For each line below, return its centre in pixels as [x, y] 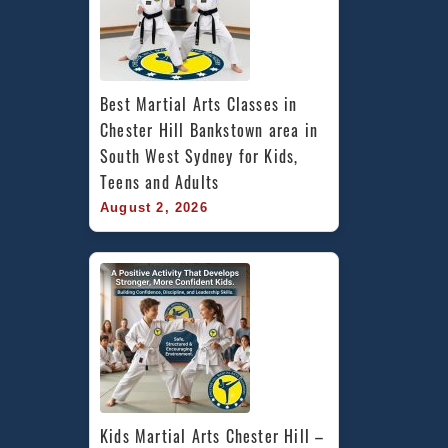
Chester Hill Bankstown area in [209, 130]
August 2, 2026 [154, 207]
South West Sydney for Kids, [199, 156]
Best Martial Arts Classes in [199, 104]
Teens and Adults [160, 182]
